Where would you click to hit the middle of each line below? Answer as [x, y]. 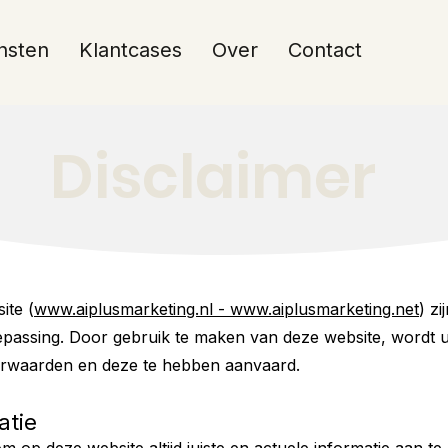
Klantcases [130, 50]
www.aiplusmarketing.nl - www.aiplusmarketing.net [226, 309]
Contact [325, 50]
